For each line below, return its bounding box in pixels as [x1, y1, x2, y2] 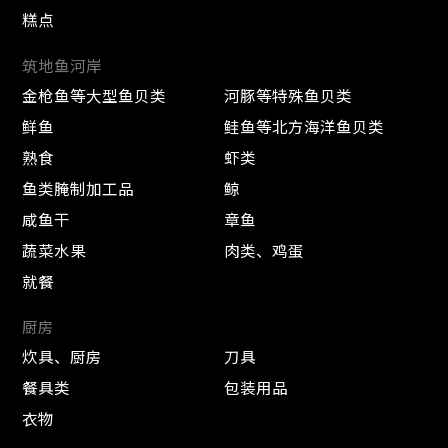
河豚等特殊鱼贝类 [224, 83, 352, 106]
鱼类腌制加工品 [22, 176, 135, 199]
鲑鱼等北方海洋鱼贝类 [224, 114, 384, 137]
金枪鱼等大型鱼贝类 [22, 83, 167, 106]
